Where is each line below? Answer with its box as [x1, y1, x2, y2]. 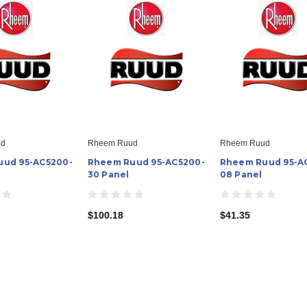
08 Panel [219, 169, 262, 180]
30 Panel [87, 169, 130, 180]
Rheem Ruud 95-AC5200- [87, 156, 205, 167]
